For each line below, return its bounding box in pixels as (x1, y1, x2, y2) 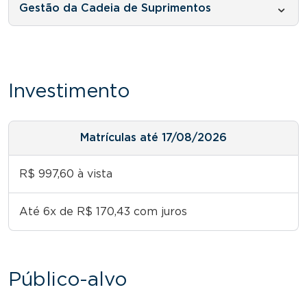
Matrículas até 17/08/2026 (80, 132, 227, 143)
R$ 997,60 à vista (19, 168, 112, 180)
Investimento (8, 82, 130, 101)
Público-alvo (8, 270, 127, 290)
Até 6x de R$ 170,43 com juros (19, 206, 187, 217)
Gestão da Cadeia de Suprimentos (19, 2, 211, 14)
